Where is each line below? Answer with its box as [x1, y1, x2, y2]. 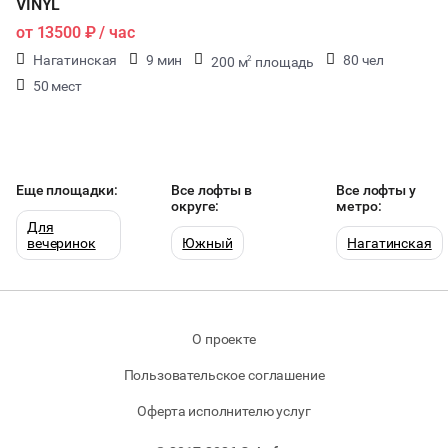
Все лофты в [171, 182, 252, 198]
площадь [252, 53, 315, 70]
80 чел [342, 52, 385, 68]
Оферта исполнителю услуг [137, 403, 311, 419]
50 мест [32, 78, 82, 94]
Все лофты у [336, 182, 416, 198]
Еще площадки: [16, 182, 119, 198]
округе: [171, 198, 220, 214]
